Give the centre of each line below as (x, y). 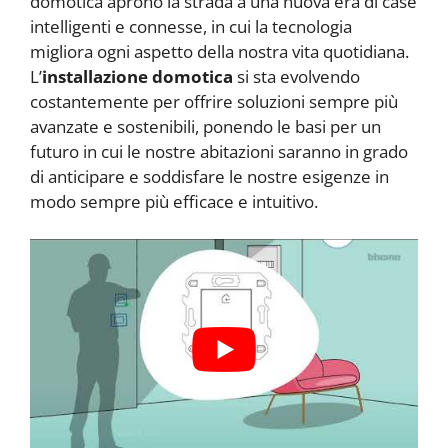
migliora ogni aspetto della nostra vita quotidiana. (219, 51)
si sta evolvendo (296, 76)
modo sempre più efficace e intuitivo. (174, 201)
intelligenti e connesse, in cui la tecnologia (191, 26)
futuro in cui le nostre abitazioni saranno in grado (219, 151)
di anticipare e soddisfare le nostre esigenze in (209, 176)
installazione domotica (137, 76)
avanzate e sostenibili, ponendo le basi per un (205, 126)
